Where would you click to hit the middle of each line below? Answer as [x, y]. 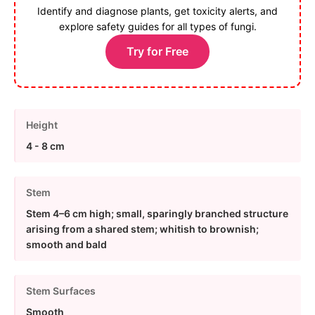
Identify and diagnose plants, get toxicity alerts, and [157, 11]
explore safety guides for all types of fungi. [157, 26]
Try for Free [157, 51]
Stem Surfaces [61, 290]
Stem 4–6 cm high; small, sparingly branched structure [157, 213]
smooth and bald [66, 244]
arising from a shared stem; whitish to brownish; [142, 229]
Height [42, 124]
